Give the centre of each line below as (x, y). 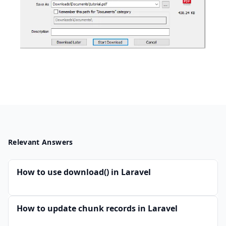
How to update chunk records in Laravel (97, 208)
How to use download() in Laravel (84, 172)
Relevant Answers (41, 142)
